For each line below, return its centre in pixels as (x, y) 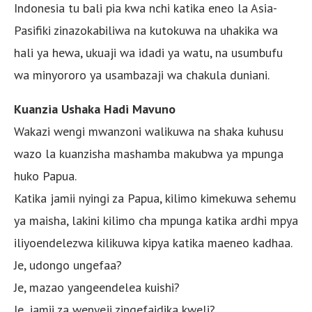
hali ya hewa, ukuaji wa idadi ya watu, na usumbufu (148, 52)
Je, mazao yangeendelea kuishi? (97, 287)
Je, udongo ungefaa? (68, 265)
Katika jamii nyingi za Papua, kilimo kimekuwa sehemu (155, 198)
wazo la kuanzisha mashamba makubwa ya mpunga (149, 153)
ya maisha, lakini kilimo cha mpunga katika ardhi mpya (156, 220)
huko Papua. (45, 175)
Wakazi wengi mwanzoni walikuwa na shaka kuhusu (149, 131)
